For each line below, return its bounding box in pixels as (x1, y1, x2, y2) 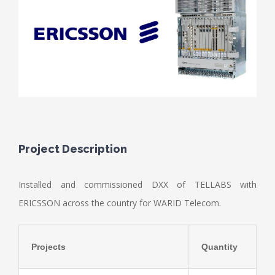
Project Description (18, 142, 127, 155)
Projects (31, 242, 66, 252)
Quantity (201, 242, 238, 252)
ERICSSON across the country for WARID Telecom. (18, 197, 221, 209)
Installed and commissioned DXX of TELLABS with (18, 179, 257, 190)
